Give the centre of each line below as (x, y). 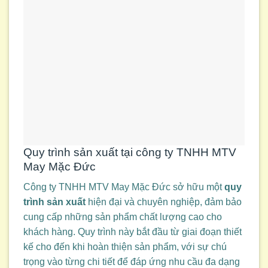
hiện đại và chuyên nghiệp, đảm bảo (164, 202)
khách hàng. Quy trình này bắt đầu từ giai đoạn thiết (133, 232)
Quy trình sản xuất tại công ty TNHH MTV (130, 152)
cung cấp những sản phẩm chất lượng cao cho (123, 217)
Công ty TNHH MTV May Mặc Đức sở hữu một (124, 187)
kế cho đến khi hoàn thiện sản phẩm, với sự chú (125, 247)
